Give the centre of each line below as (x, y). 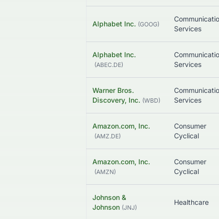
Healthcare (191, 202)
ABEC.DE (109, 65)
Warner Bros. (113, 90)
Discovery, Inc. (116, 100)
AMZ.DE (108, 136)
